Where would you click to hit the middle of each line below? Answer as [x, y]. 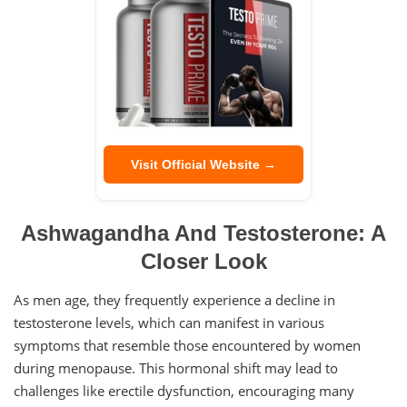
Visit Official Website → [203, 165]
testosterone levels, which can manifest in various [169, 323]
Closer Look [203, 262]
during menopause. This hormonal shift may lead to [176, 368]
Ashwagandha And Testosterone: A [203, 233]
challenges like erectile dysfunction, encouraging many [184, 391]
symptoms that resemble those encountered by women [187, 346]
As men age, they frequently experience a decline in [174, 300]
